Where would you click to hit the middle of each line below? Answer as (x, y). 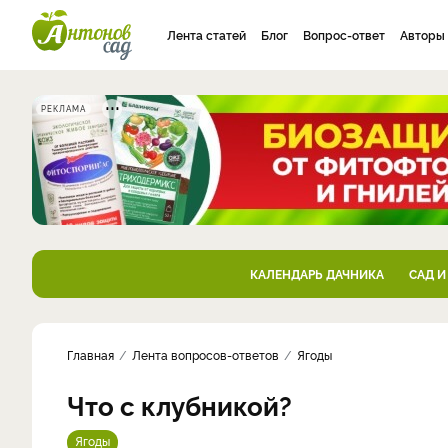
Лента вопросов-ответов (205, 354)
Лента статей (206, 34)
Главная (90, 354)
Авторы (422, 34)
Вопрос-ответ (344, 34)
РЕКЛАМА (63, 108)
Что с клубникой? (179, 404)
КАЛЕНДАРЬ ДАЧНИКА (316, 273)
